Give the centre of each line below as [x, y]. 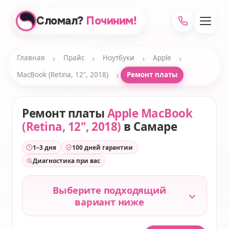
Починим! [111, 21]
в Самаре [149, 127]
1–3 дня [44, 147]
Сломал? [60, 21]
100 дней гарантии [102, 147]
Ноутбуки [119, 58]
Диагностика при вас [66, 161]
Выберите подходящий [109, 190]
